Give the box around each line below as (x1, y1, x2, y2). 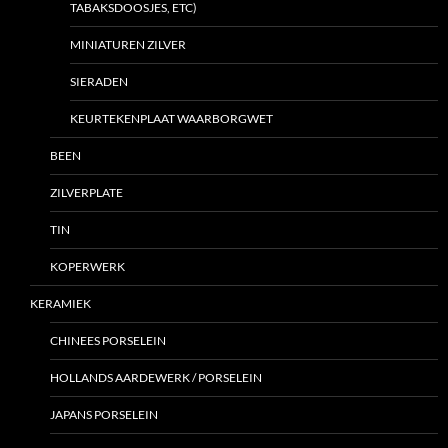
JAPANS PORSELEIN (50, 407, 158, 423)
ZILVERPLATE (50, 185, 123, 201)
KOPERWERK (50, 259, 125, 275)
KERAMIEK (30, 296, 91, 312)
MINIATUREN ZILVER (70, 37, 186, 53)
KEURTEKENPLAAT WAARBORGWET (70, 111, 273, 127)
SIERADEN (70, 74, 128, 90)
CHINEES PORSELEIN (50, 333, 166, 349)
